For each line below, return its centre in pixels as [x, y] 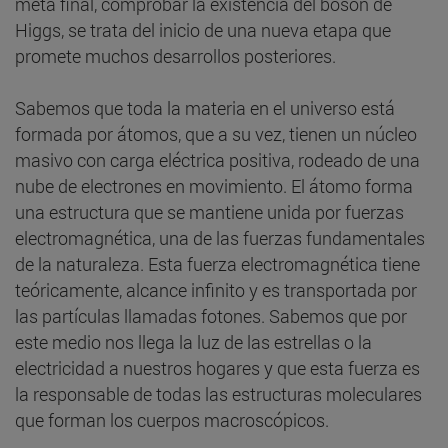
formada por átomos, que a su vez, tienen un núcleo [216, 133]
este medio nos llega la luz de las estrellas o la [193, 341]
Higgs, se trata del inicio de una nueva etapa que [203, 29]
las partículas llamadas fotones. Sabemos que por [211, 315]
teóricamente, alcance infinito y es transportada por [216, 289]
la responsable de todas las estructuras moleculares [218, 393]
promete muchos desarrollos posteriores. [175, 55]
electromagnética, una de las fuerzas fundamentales [220, 237]
